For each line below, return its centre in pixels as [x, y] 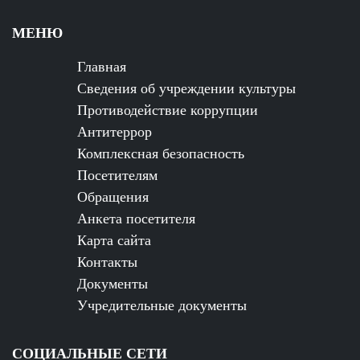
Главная [102, 65]
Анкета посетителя [136, 217]
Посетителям [117, 174]
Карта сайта [114, 239]
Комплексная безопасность [161, 152]
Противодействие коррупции [168, 109]
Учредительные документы [162, 304]
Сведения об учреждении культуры [186, 87]
